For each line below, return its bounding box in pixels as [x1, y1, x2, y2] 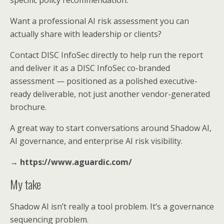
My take [10, 174, 41, 193]
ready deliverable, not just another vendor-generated [10, 88, 210, 99]
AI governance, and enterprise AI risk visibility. [10, 135, 182, 146]
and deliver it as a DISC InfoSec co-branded [10, 62, 170, 73]
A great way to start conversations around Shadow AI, [10, 122, 211, 133]
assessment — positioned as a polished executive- [10, 75, 197, 86]
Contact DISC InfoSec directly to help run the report [10, 49, 203, 60]
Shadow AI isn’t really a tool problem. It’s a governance [10, 200, 214, 212]
